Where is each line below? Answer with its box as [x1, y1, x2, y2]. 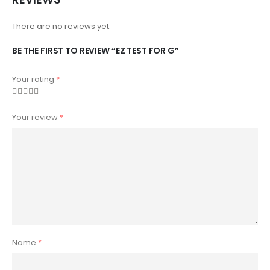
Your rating [12, 73, 56, 85]
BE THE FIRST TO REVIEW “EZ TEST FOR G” [12, 44, 179, 57]
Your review [12, 111, 60, 124]
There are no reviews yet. [12, 20, 111, 32]
